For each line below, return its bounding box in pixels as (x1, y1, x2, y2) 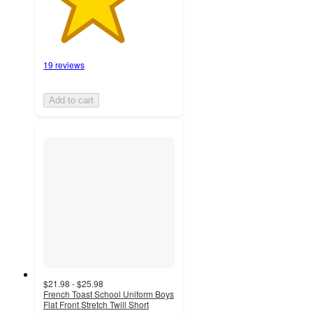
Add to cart (49, 94, 94, 105)
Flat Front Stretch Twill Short (43, 298, 149, 310)
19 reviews (43, 58, 85, 71)
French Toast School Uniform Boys (43, 287, 174, 300)
